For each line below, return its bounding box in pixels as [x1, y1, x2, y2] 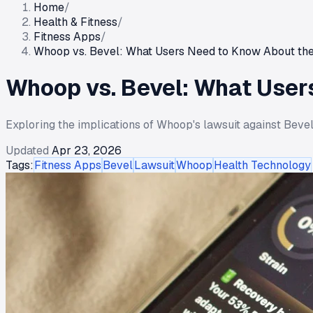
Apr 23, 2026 [52, 143, 122, 158]
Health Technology [214, 157, 311, 173]
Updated [6, 143, 49, 158]
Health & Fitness [34, 15, 117, 29]
